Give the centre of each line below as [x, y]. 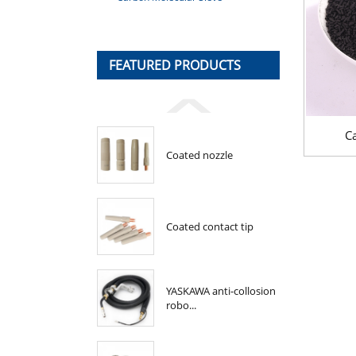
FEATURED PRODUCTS [175, 65]
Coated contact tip [210, 226]
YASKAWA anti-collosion [221, 291]
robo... [181, 305]
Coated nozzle [199, 155]
